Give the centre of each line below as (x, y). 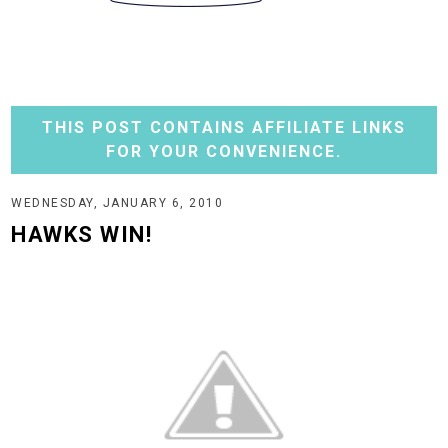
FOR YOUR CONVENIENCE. (224, 151)
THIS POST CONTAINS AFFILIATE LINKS (224, 127)
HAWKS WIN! (82, 234)
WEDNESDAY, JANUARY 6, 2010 (117, 203)
